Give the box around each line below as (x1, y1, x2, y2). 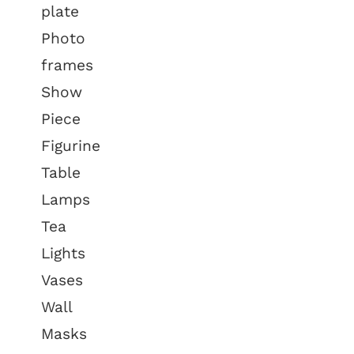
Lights (41, 244, 86, 262)
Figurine (41, 137, 101, 155)
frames (41, 56, 94, 74)
